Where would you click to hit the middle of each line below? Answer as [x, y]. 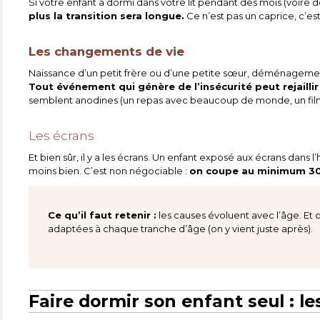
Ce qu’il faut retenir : [102, 215]
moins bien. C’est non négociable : [109, 171]
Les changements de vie [107, 52]
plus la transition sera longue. [107, 16]
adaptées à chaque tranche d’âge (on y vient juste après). [181, 228]
